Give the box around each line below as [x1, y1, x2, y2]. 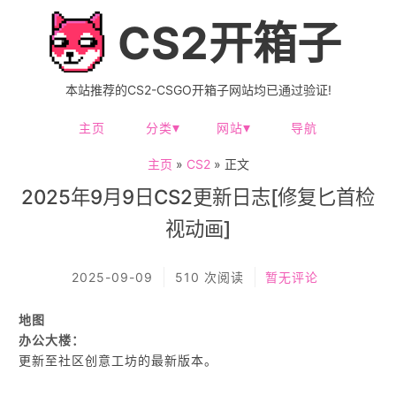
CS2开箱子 [107, 17, 341, 70]
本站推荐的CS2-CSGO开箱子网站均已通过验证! [65, 82, 331, 97]
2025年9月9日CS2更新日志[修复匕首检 [21, 185, 375, 209]
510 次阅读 [174, 270, 244, 285]
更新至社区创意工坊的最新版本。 [19, 353, 218, 368]
